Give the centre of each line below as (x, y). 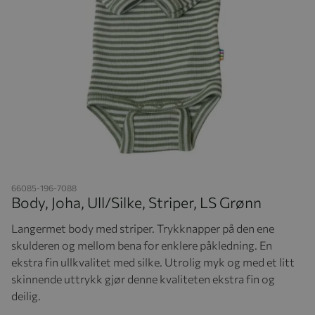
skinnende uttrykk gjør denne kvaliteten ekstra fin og (143, 278)
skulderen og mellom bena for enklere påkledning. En (142, 245)
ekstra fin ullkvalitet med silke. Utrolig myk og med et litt (153, 262)
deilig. (26, 295)
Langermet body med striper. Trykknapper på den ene (143, 228)
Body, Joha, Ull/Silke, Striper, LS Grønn (136, 202)
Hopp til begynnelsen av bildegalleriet (94, 174)
